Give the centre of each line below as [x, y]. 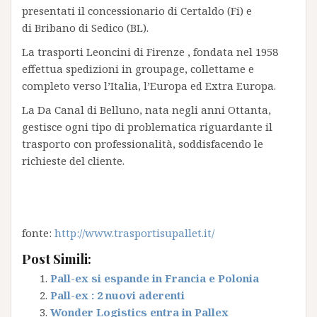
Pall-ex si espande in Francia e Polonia [155, 278]
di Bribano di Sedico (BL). [85, 28]
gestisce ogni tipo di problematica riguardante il [147, 127]
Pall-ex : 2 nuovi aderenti [117, 295]
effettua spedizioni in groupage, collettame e [138, 69]
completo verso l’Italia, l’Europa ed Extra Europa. [149, 86]
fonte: [38, 233]
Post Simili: [57, 259]
